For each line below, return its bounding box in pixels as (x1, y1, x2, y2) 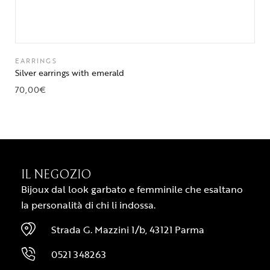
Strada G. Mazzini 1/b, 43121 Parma (51, 222, 204, 237)
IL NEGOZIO (21, 168, 91, 183)
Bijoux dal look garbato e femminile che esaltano (21, 182, 243, 197)
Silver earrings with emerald (15, 66, 124, 80)
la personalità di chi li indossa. (21, 198, 155, 213)
